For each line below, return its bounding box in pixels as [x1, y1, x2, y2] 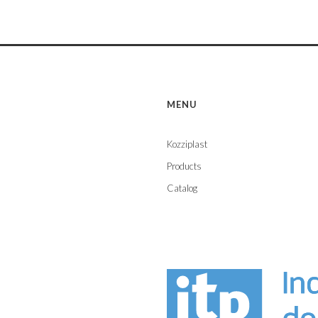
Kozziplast [167, 138, 207, 150]
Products [167, 160, 202, 172]
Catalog [167, 182, 197, 194]
